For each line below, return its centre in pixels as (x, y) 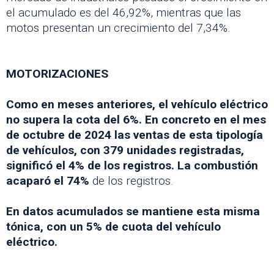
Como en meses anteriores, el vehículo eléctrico (137, 104)
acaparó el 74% (49, 180)
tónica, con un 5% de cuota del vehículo (113, 226)
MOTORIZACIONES (57, 73)
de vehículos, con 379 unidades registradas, (125, 150)
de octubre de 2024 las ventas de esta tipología (135, 135)
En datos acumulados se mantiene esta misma (133, 211)
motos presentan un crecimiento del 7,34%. (118, 28)
